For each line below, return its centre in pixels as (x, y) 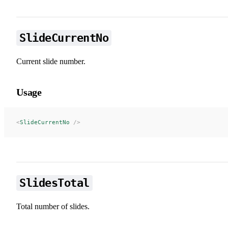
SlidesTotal (54, 183)
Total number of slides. (53, 206)
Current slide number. (51, 61)
